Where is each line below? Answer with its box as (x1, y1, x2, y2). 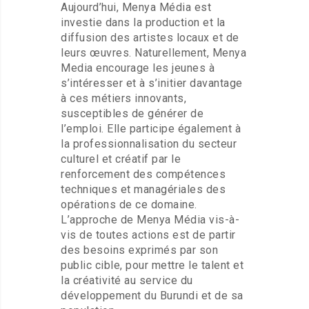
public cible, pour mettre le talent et (61, 259, 243, 272)
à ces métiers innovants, (61, 92, 186, 105)
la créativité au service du (61, 274, 193, 287)
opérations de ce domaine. (61, 198, 197, 211)
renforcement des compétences (61, 168, 226, 181)
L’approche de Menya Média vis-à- (61, 213, 239, 226)
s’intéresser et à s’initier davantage (61, 77, 243, 90)
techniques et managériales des (61, 183, 226, 196)
